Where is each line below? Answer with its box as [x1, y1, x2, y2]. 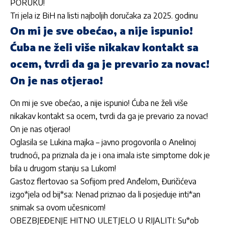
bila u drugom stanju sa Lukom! [10, 163, 116, 174]
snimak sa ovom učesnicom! [10, 202, 105, 213]
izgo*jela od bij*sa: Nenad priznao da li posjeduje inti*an [10, 189, 200, 200]
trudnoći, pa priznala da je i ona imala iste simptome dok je [10, 150, 210, 161]
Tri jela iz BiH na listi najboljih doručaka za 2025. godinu [10, 11, 198, 21]
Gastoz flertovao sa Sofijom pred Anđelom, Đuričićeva [10, 176, 196, 187]
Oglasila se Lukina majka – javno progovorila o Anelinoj [10, 137, 196, 148]
